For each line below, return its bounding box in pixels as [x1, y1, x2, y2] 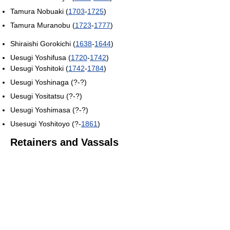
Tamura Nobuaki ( [10, 7, 68, 15]
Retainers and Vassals [10, 136, 119, 148]
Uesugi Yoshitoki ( [10, 64, 68, 72]
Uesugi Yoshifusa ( [10, 53, 71, 62]
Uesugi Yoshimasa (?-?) [10, 105, 88, 114]
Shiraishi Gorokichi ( [10, 39, 75, 48]
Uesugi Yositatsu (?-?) [10, 91, 82, 100]
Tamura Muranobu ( [10, 21, 75, 29]
